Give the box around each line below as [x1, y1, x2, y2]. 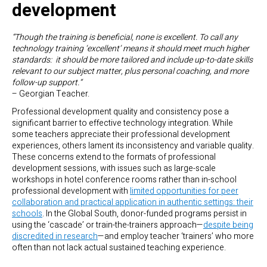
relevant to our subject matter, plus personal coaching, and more [12, 65, 249, 78]
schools [12, 207, 42, 221]
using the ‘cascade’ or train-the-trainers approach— [12, 219, 203, 232]
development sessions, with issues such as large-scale [12, 162, 216, 175]
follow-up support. [12, 76, 79, 89]
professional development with [12, 185, 130, 198]
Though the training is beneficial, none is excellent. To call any [14, 31, 238, 44]
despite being [203, 219, 253, 232]
